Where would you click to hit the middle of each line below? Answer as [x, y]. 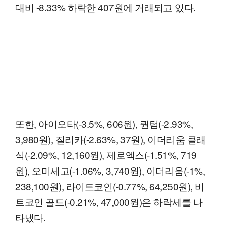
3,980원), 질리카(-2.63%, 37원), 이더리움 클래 [110, 139]
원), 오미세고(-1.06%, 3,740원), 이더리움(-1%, [110, 171]
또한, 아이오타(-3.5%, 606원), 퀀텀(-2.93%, [104, 124]
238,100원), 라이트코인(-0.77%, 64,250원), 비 [110, 186]
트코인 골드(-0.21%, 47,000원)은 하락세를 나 [109, 202]
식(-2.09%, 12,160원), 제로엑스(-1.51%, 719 [106, 155]
